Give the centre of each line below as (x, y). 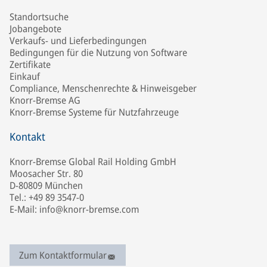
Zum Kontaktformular (63, 255)
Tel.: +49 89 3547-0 (47, 197)
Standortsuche (39, 17)
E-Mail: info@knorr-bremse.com (74, 209)
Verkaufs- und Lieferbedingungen (78, 41)
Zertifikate (30, 64)
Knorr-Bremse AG (45, 100)
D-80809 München (46, 185)
